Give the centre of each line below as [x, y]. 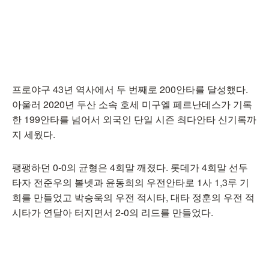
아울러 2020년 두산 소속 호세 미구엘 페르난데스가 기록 [132, 104]
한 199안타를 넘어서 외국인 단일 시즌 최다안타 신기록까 [134, 119]
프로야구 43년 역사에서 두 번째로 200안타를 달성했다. [130, 89]
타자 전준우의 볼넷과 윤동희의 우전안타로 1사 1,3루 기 [131, 182]
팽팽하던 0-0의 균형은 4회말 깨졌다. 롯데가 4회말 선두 [130, 167]
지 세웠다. [35, 134]
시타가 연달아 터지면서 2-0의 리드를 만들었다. [114, 212]
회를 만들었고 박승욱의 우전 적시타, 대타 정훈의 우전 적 [133, 197]
